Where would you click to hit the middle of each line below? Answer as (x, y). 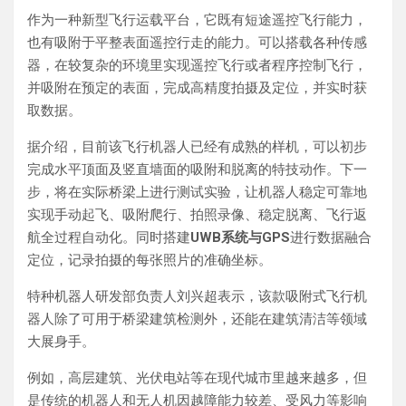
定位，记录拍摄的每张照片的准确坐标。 (150, 260)
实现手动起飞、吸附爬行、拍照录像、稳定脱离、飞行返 (197, 214)
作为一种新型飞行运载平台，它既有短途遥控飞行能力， (197, 19)
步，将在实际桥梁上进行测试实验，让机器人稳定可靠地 (197, 192)
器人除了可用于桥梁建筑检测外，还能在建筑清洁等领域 (197, 319)
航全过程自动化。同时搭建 (109, 237)
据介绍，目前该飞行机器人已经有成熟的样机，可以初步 (197, 146)
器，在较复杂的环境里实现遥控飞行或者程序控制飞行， (197, 65)
